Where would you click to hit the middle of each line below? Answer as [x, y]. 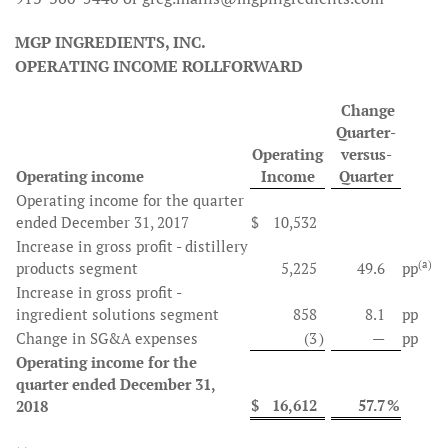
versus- [366, 154]
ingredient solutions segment [117, 314]
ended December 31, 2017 [102, 222]
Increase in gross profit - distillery [132, 246]
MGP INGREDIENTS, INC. [110, 42]
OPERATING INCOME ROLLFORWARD [159, 66]
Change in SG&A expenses [107, 338]
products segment [77, 268]
